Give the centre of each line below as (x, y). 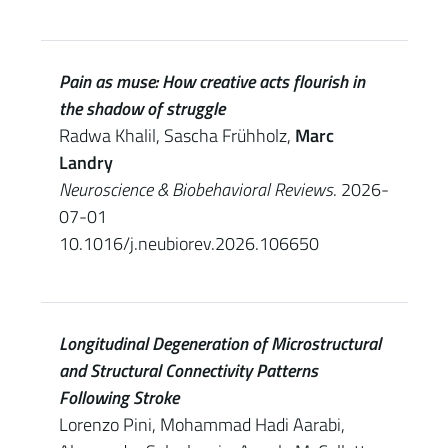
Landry (85, 162)
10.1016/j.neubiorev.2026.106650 (188, 243)
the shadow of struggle (141, 108)
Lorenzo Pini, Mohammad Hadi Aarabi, (201, 424)
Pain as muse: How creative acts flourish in (211, 81)
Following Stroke (118, 397)
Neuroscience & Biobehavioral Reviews (195, 189)
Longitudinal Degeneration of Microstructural (219, 343)
